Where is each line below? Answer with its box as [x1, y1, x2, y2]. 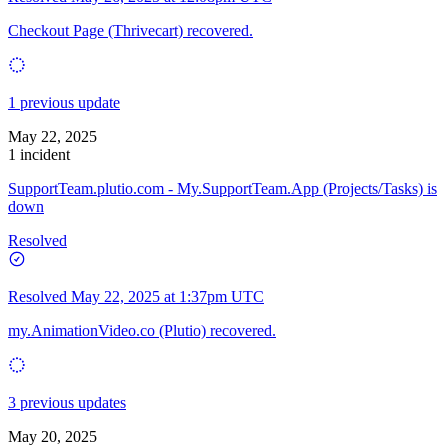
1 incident [8, 145, 70, 163]
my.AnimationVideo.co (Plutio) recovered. [8, 321, 276, 339]
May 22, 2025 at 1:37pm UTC [71, 287, 264, 305]
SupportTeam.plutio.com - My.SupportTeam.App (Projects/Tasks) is [8, 179, 437, 197]
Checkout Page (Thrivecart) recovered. [8, 21, 253, 39]
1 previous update [8, 93, 120, 111]
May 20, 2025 [8, 427, 97, 445]
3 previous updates [8, 393, 126, 411]
